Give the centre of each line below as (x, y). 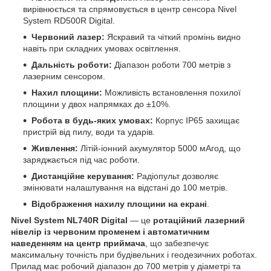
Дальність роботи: (72, 64)
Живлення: (55, 148)
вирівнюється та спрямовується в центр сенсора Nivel (130, 9)
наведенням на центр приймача (78, 243)
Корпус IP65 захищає (196, 120)
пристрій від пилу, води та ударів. (89, 132)
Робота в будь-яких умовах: (92, 120)
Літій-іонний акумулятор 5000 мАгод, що (159, 148)
